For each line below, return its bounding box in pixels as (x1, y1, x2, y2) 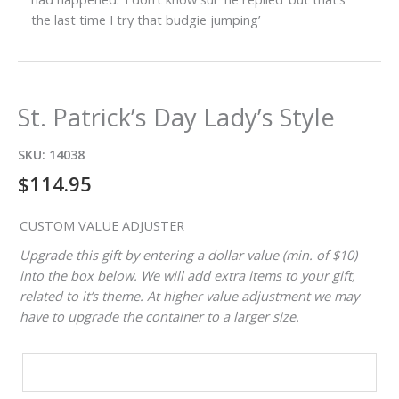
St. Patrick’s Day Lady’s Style (18, 101, 335, 134)
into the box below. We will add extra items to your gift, (20, 266, 355, 285)
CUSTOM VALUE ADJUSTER (20, 216, 184, 235)
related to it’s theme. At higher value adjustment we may (20, 287, 359, 305)
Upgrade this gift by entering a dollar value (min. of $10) (20, 246, 357, 265)
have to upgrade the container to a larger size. (20, 307, 299, 326)
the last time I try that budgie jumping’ (31, 10, 260, 28)
